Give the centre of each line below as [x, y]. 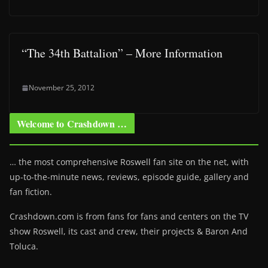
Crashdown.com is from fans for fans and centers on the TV [129, 216]
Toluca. [24, 246]
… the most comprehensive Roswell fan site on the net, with [129, 162]
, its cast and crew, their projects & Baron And [156, 231]
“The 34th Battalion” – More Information [122, 53]
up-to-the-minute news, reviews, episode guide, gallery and [129, 177]
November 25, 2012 [62, 88]
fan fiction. [31, 192]
